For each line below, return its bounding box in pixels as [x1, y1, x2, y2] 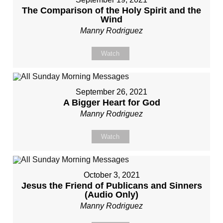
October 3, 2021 [83, 171, 140, 179]
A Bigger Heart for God [63, 98, 160, 108]
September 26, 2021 [76, 88, 147, 96]
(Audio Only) [85, 190, 138, 200]
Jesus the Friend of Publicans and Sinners [21, 181, 202, 191]
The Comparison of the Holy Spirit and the [22, 5, 201, 15]
